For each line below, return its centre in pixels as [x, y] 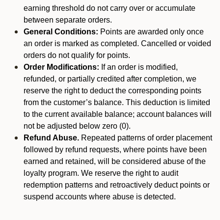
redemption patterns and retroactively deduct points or [117, 185]
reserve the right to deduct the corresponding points [112, 91]
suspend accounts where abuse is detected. [101, 197]
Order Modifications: [61, 67]
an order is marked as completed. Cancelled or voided [117, 43]
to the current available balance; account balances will [118, 114]
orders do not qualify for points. [78, 55]
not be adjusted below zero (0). [77, 126]
